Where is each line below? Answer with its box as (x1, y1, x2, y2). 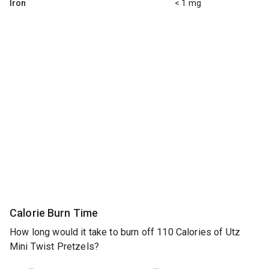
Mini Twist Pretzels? (10, 241, 100, 253)
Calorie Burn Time (10, 206, 98, 219)
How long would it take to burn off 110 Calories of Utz (10, 226, 241, 238)
